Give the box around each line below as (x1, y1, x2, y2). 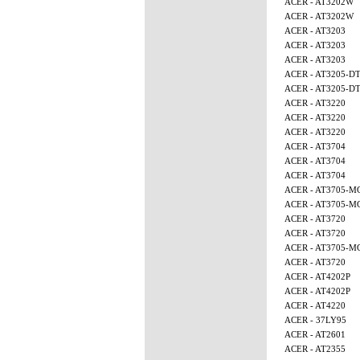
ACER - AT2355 (284, 344, 346, 354)
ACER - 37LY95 (284, 315, 346, 325)
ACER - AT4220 (284, 301, 346, 310)
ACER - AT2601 (284, 329, 346, 339)
